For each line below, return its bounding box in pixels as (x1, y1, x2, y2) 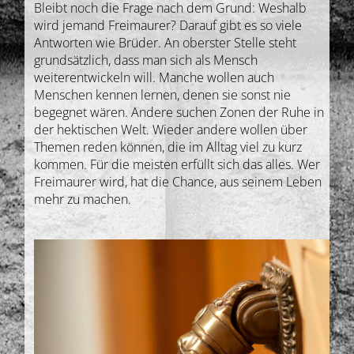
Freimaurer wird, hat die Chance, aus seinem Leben (34, 173, 322, 190)
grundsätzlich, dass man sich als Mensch (34, 51, 258, 69)
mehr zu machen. (34, 190, 132, 208)
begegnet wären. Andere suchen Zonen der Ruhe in (34, 104, 325, 121)
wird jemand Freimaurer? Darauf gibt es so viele (34, 17, 303, 34)
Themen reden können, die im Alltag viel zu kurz (34, 138, 303, 156)
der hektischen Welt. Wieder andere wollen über (34, 121, 308, 138)
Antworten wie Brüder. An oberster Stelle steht (34, 34, 297, 51)
